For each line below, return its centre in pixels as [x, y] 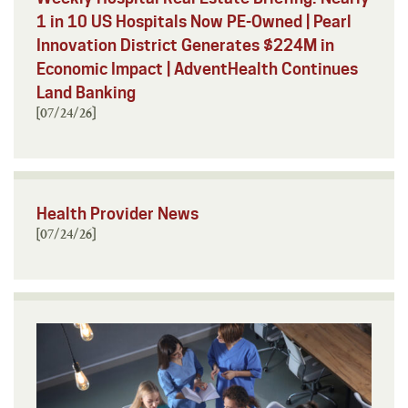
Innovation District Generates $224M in [185, 45]
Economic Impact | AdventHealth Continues [197, 68]
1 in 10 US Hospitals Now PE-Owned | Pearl [194, 21]
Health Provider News [117, 213]
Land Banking [86, 92]
